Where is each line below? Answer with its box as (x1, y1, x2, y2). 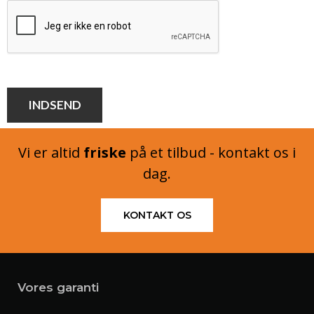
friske (83, 143, 126, 162)
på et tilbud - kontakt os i (126, 143, 296, 162)
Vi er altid (18, 143, 83, 162)
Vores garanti (18, 280, 99, 294)
